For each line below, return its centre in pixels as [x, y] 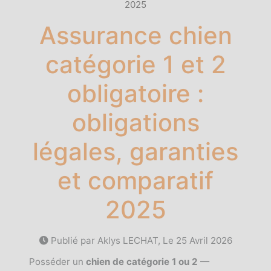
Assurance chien [135, 35]
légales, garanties [135, 152]
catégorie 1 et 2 [135, 64]
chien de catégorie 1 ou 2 [142, 262]
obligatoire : [135, 93]
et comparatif [135, 181]
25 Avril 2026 [204, 240]
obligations [135, 122]
